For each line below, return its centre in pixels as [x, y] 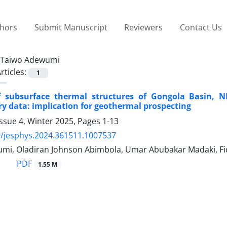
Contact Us [201, 27]
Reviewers [144, 27]
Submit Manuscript [71, 27]
